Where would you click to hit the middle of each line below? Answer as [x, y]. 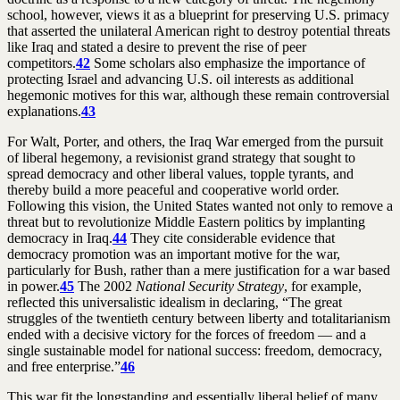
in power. [33, 286]
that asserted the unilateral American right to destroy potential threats [199, 30]
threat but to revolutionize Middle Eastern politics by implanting [186, 221]
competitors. [42, 62]
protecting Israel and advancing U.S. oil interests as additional [180, 79]
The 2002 [105, 286]
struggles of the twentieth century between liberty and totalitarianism [199, 318]
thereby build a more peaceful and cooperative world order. [173, 189]
